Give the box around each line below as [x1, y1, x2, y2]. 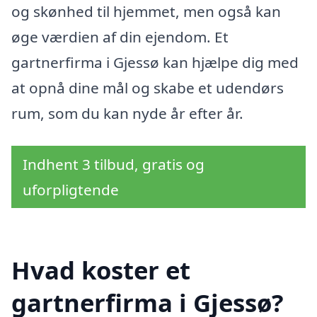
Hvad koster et [11, 253, 190, 287]
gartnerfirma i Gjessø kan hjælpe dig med [11, 52, 299, 73]
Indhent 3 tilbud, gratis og [23, 154, 204, 174]
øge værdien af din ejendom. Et [11, 27, 229, 47]
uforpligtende [23, 179, 119, 200]
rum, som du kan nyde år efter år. [11, 103, 243, 124]
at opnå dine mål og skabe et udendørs [11, 78, 284, 98]
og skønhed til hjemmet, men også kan [11, 1, 281, 22]
